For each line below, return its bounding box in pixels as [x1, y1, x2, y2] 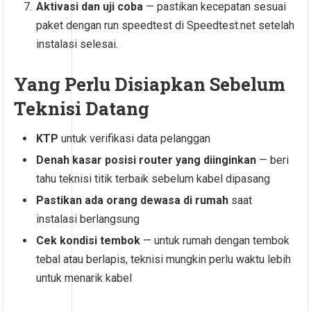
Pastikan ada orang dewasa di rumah [36, 194, 229, 208]
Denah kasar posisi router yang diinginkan [36, 153, 257, 167]
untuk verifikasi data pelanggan [58, 132, 211, 146]
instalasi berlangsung [36, 212, 140, 226]
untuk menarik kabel [36, 271, 133, 285]
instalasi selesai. [36, 37, 119, 51]
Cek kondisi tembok [36, 234, 141, 248]
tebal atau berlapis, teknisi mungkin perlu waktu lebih [36, 253, 292, 267]
